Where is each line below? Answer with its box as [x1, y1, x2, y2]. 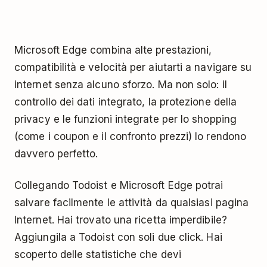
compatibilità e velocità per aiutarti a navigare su [14, 61, 252, 73]
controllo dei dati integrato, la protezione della [14, 95, 237, 108]
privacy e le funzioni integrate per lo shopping [14, 113, 237, 125]
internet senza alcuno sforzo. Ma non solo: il [14, 78, 227, 91]
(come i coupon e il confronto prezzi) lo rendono [14, 130, 247, 142]
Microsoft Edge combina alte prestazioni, [14, 44, 212, 56]
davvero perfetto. [14, 147, 98, 160]
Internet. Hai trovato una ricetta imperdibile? [14, 213, 227, 226]
